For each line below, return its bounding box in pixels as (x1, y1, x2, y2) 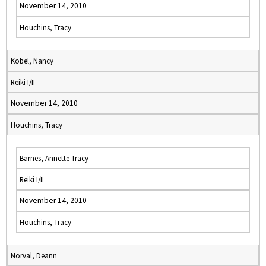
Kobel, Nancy (11, 56, 53, 65)
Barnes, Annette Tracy (20, 153, 88, 163)
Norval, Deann (11, 251, 57, 260)
